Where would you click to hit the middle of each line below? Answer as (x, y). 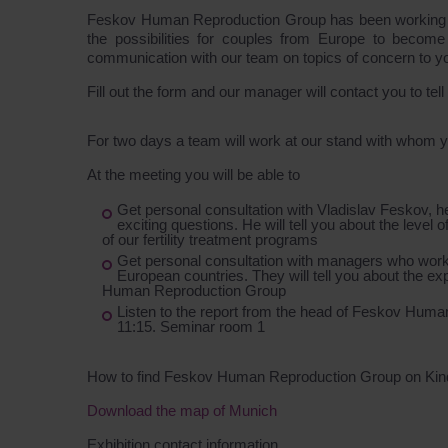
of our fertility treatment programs (210, 239)
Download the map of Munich (182, 410)
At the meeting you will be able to (193, 174)
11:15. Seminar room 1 (191, 326)
